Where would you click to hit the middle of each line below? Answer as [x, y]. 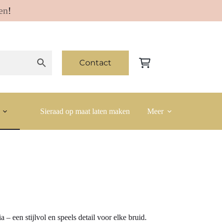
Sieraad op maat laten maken [85, 111]
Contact [95, 63]
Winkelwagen [160, 66]
